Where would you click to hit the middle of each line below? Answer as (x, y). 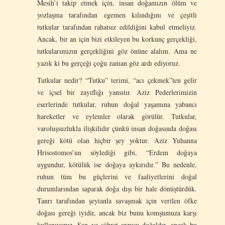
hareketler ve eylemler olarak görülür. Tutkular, (117, 116)
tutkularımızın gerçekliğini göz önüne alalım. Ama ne (117, 51)
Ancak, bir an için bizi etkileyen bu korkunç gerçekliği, (117, 39)
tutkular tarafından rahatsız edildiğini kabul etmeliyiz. (117, 27)
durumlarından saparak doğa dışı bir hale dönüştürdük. (117, 188)
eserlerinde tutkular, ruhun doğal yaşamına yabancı (117, 104)
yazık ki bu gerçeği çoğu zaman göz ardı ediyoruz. (109, 63)
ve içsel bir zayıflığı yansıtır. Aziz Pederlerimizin (117, 92)
